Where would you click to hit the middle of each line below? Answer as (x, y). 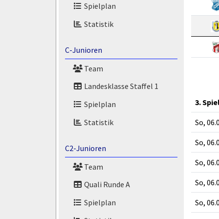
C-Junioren (83, 50)
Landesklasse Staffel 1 (120, 86)
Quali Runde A (106, 185)
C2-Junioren (85, 148)
